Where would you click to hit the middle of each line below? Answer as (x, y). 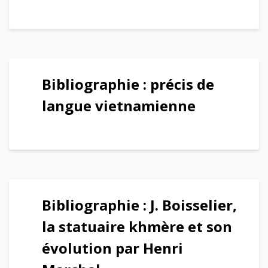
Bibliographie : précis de (128, 84)
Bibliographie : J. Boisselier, (139, 205)
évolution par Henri (112, 248)
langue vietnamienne (119, 106)
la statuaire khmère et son (137, 226)
